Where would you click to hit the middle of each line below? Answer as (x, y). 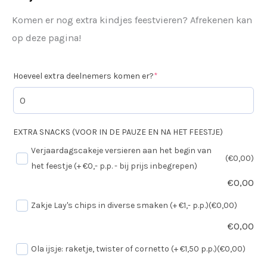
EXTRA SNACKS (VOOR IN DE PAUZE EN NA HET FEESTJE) (118, 132)
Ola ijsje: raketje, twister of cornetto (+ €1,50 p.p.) (124, 249)
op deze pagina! (46, 38)
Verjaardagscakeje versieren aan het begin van (121, 150)
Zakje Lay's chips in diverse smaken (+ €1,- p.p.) (120, 205)
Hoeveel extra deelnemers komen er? (83, 76)
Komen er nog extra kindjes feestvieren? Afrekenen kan (132, 20)
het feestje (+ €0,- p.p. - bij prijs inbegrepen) (114, 166)
